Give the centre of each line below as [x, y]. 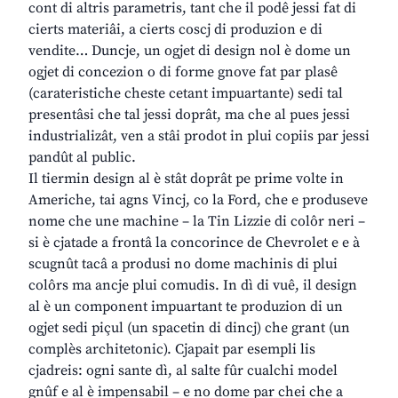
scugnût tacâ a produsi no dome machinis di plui [183, 264]
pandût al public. [82, 158]
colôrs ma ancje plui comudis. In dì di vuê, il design [193, 286]
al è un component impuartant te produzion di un [186, 307]
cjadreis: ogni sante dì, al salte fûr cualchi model [183, 371]
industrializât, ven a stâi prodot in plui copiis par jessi [199, 136]
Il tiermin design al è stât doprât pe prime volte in [186, 179]
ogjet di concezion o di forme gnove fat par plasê [183, 72]
